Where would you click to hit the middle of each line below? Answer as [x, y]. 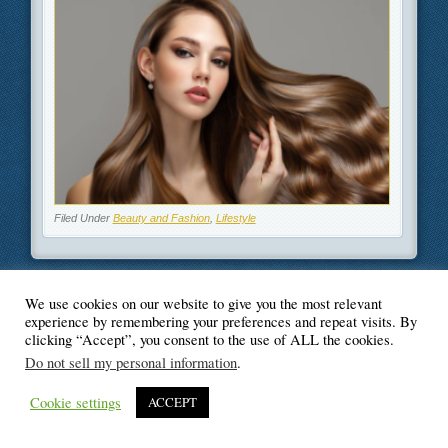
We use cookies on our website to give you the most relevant [203, 303]
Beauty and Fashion [161, 218]
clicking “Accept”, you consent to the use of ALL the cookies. [209, 339]
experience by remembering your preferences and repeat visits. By [221, 321]
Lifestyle [235, 218]
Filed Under [83, 218]
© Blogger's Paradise [224, 320]
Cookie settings [75, 402]
